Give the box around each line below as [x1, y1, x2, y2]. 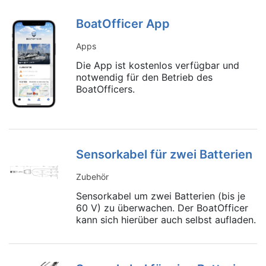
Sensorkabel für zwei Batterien [75, 147, 252, 161]
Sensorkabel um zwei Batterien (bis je [75, 189, 245, 202]
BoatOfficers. [75, 83, 135, 96]
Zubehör [75, 171, 109, 182]
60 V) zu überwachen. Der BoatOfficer [75, 201, 248, 214]
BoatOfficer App [75, 17, 170, 31]
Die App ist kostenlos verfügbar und [75, 59, 239, 72]
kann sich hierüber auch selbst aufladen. [75, 213, 256, 226]
